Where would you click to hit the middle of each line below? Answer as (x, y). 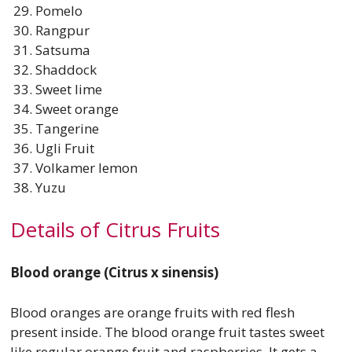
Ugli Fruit (64, 148)
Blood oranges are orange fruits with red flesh (152, 312)
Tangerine (67, 129)
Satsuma (62, 50)
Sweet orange (77, 109)
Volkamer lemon (86, 168)
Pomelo (59, 11)
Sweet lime (68, 90)
